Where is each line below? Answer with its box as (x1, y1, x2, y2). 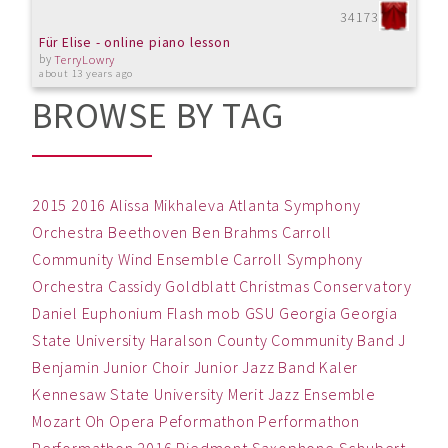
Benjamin (32, 357, 100, 378)
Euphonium (81, 303, 163, 324)
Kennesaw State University (32, 384, 225, 405)
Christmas (239, 276, 310, 297)
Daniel (32, 303, 78, 324)
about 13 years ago (38, 66, 134, 81)
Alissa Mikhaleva (110, 195, 225, 216)
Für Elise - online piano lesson (38, 33, 231, 51)
